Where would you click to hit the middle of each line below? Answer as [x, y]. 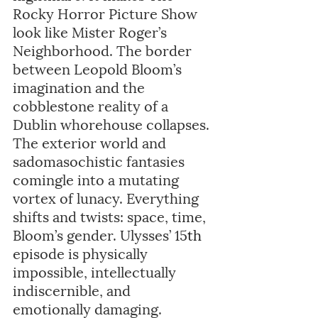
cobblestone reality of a [92, 105]
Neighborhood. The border [104, 50]
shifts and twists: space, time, [111, 216]
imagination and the [81, 87]
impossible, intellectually [96, 272]
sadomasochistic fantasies [100, 161]
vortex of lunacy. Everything [108, 198]
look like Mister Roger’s [92, 32]
